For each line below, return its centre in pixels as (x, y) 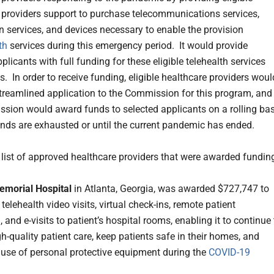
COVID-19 (229, 253)
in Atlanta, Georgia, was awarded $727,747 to (172, 189)
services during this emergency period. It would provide (128, 46)
